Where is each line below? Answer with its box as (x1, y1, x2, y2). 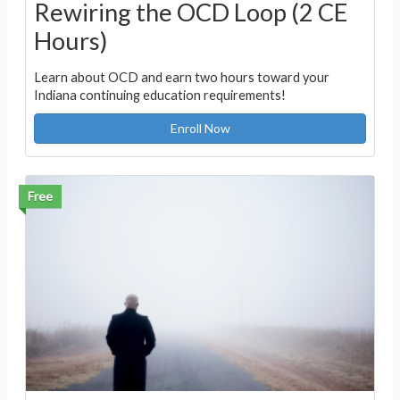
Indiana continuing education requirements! (33, 87, 286, 103)
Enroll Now (170, 120, 230, 136)
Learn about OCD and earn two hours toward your (33, 69, 329, 85)
